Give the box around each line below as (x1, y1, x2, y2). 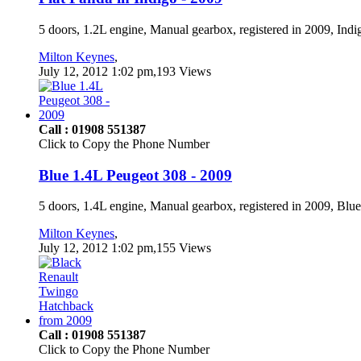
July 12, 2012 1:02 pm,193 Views (39, 64, 211, 78)
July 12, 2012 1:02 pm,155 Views (39, 241, 211, 255)
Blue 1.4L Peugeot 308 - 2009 (39, 166, 232, 184)
